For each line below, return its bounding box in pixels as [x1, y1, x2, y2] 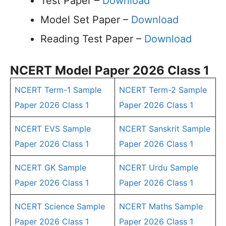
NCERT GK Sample [15, 162, 86, 173]
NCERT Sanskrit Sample [119, 124, 210, 134]
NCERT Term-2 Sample [119, 85, 207, 95]
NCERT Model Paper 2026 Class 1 [10, 63, 209, 78]
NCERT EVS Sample [15, 124, 91, 134]
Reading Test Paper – [40, 33, 144, 45]
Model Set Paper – [40, 14, 131, 26]
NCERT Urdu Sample [119, 162, 198, 173]
